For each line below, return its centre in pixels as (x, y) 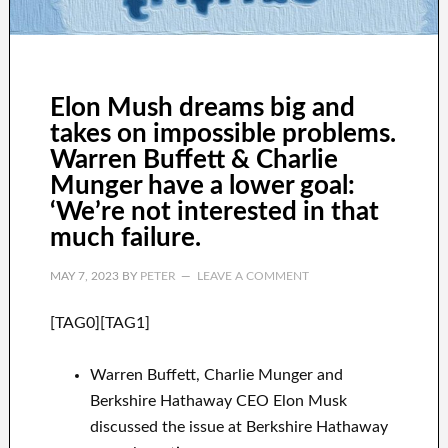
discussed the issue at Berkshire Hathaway (238, 427)
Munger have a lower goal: (202, 186)
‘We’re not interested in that (214, 212)
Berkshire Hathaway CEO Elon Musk (218, 401)
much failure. (125, 238)
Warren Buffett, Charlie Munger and (216, 375)
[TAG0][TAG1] (99, 323)
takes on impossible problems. (222, 134)
